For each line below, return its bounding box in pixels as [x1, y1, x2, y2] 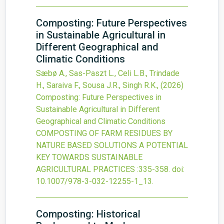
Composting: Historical [36, 208, 140, 220]
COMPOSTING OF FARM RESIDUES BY [36, 128, 172, 138]
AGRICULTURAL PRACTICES [36, 164, 135, 174]
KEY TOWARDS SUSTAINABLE [36, 152, 142, 162]
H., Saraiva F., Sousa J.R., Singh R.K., [36, 80, 160, 90]
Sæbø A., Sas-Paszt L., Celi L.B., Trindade [36, 68, 179, 78]
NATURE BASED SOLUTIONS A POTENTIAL [36, 140, 188, 150]
